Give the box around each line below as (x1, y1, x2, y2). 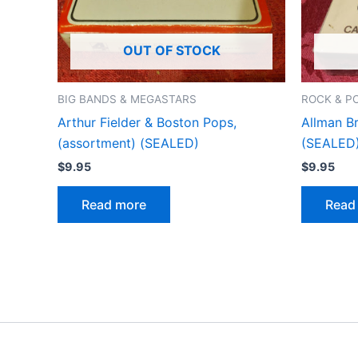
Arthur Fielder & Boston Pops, (58, 113, 237, 130)
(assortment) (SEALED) (58, 134, 199, 151)
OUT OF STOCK (122, 42, 221, 59)
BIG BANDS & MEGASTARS (58, 93, 197, 106)
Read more (82, 197, 146, 213)
